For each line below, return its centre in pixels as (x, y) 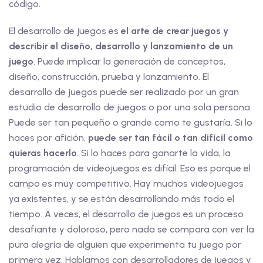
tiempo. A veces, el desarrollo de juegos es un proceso (126, 214)
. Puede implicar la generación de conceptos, (129, 61)
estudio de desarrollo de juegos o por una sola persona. (130, 107)
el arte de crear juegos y (175, 31)
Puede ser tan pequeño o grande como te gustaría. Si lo (131, 122)
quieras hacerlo (43, 153)
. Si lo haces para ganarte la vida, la (154, 153)
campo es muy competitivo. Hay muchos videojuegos (126, 183)
